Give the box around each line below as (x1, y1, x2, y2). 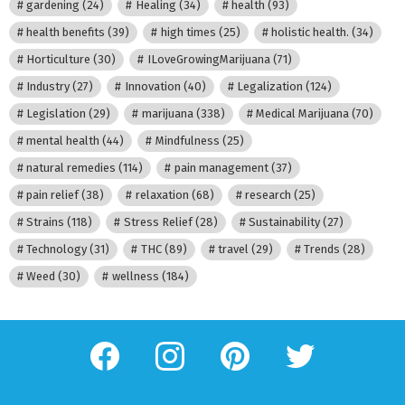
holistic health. (270, 25, 349, 40)
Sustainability (248, 215, 320, 230)
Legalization (236, 80, 303, 94)
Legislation (26, 107, 87, 121)
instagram (176, 337, 226, 351)
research (244, 188, 291, 202)
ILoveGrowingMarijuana (146, 52, 270, 67)
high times (160, 25, 216, 40)
